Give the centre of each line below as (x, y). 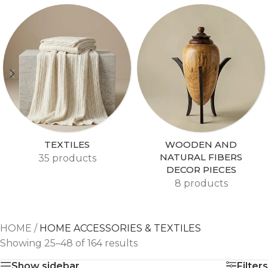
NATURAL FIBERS (201, 157)
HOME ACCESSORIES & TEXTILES (120, 228)
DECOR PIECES (201, 170)
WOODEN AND (201, 144)
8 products (201, 183)
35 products (67, 158)
